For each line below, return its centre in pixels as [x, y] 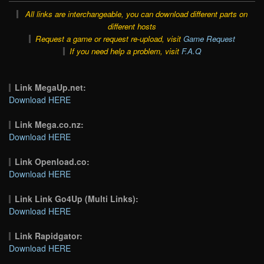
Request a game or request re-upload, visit [109, 38]
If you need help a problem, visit [125, 51]
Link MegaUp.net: [51, 87]
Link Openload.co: [52, 161]
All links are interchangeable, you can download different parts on [136, 14]
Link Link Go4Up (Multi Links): [77, 198]
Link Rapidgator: [49, 235]
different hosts [132, 26]
